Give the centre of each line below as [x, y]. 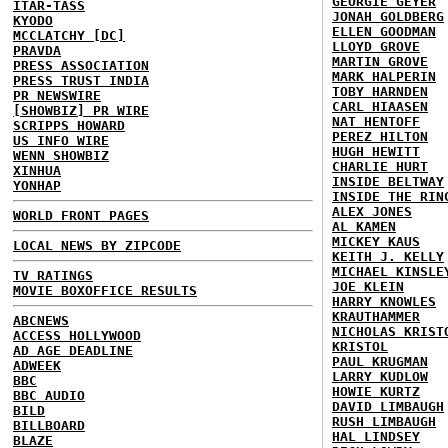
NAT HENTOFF [376, 121]
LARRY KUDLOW [380, 376]
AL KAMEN [364, 226]
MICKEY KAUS [376, 241]
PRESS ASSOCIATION [81, 65]
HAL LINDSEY [376, 436]
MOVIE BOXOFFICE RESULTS [105, 290]
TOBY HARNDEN [380, 91]
